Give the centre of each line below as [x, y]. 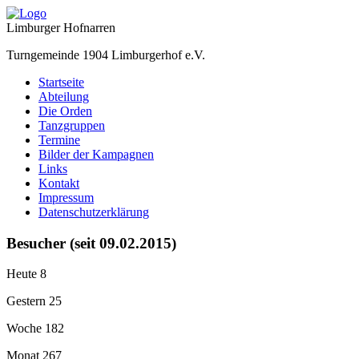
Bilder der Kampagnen [96, 154]
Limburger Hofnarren [61, 28]
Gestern [28, 301]
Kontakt [59, 183]
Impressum [66, 198]
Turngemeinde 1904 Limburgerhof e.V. [106, 55]
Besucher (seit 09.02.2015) [91, 243]
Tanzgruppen [72, 125]
